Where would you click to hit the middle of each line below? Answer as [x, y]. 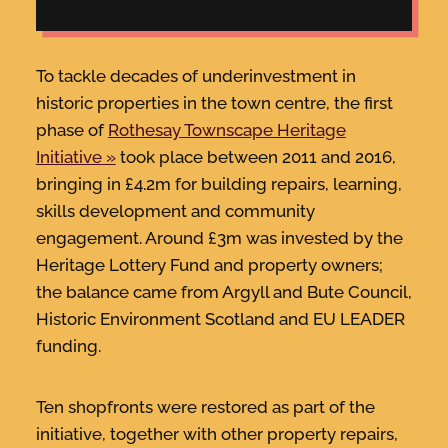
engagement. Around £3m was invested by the [219, 237]
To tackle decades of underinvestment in [195, 75]
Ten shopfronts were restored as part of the [205, 406]
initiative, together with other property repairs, [216, 433]
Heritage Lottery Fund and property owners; [209, 264]
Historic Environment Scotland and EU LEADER [220, 318]
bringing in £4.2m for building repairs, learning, [218, 183]
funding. [68, 345]
